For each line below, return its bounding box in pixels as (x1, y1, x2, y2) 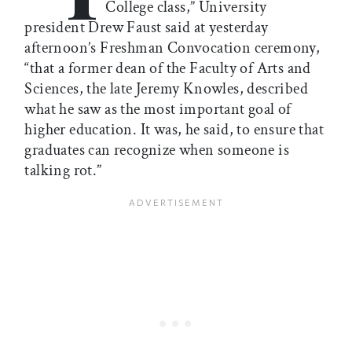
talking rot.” (24, 160, 102, 181)
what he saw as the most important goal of (24, 99, 291, 120)
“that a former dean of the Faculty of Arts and (24, 58, 311, 79)
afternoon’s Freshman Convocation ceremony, (24, 38, 321, 59)
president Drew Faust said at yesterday (24, 17, 269, 38)
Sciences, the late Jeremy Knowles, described (24, 79, 308, 100)
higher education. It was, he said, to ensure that (24, 119, 324, 141)
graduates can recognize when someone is (24, 140, 289, 161)
